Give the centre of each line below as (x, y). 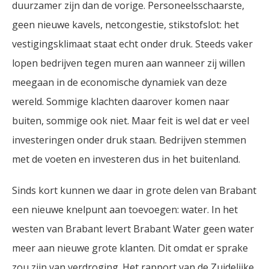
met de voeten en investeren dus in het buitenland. (126, 159)
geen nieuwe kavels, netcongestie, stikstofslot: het (125, 25)
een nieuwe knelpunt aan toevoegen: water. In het (125, 210)
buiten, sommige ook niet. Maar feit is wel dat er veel (131, 121)
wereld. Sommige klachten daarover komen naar (121, 101)
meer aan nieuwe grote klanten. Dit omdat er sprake (130, 248)
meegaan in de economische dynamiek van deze (119, 82)
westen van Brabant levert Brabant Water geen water (133, 229)
